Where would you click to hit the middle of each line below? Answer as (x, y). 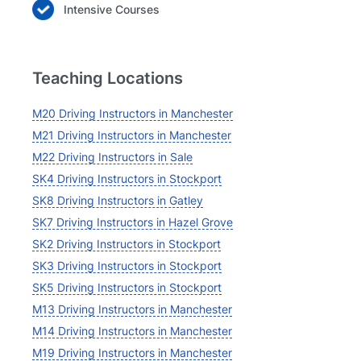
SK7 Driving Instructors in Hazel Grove (132, 222)
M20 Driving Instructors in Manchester (132, 113)
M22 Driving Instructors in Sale (112, 157)
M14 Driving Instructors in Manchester (132, 331)
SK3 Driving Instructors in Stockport (127, 266)
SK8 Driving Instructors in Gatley (117, 200)
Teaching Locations (107, 78)
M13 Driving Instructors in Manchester (132, 309)
